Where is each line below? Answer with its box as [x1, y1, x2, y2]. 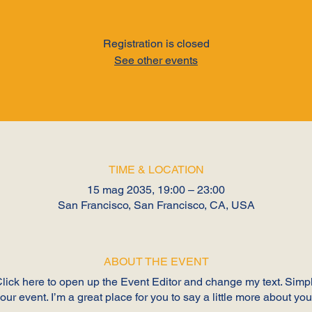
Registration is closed [102, 37, 210, 51]
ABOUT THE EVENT [103, 255, 209, 269]
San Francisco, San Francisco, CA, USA [57, 198, 255, 212]
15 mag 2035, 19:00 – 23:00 [87, 183, 225, 197]
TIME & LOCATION [108, 163, 204, 177]
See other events [114, 54, 198, 68]
